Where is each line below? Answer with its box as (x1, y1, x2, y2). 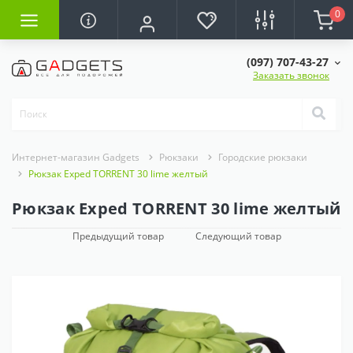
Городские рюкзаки (218, 150, 307, 164)
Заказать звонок (253, 68, 329, 82)
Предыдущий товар (72, 229, 164, 243)
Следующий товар (195, 229, 281, 243)
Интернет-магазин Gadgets (12, 150, 139, 164)
